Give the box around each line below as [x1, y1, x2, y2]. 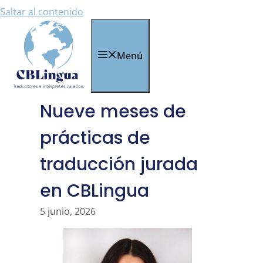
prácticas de [40, 126, 150, 150]
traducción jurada [40, 152, 198, 177]
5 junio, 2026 [40, 205, 96, 218]
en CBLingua [40, 178, 149, 203]
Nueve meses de [40, 99, 186, 124]
